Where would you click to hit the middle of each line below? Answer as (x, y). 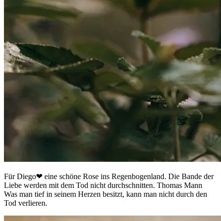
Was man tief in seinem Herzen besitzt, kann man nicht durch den (106, 194)
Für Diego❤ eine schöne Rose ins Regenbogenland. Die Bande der (109, 177)
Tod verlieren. (26, 203)
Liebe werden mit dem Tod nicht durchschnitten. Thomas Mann (103, 185)
